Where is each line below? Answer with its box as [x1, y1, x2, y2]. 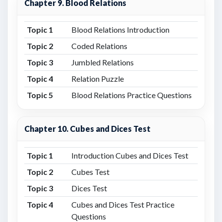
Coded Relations [71, 41, 127, 51]
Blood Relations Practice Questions [71, 90, 192, 100]
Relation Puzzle [71, 74, 124, 83]
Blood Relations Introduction [71, 25, 169, 34]
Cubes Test [71, 167, 110, 176]
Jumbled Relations [71, 57, 134, 67]
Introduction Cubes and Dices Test [71, 151, 188, 160]
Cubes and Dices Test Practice [71, 200, 174, 209]
